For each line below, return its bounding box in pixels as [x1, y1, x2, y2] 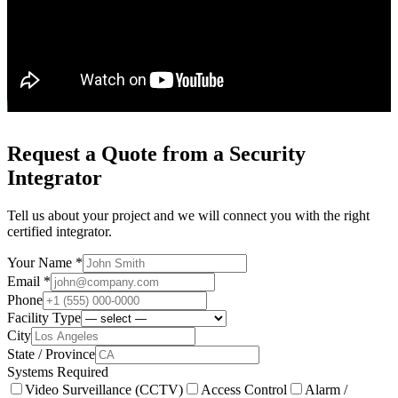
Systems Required [7, 363, 108, 379]
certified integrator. [7, 223, 112, 239]
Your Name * [7, 254, 83, 270]
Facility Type [7, 309, 81, 325]
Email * [7, 273, 51, 289]
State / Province [7, 346, 95, 362]
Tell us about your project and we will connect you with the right [7, 207, 370, 223]
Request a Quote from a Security [7, 141, 306, 165]
